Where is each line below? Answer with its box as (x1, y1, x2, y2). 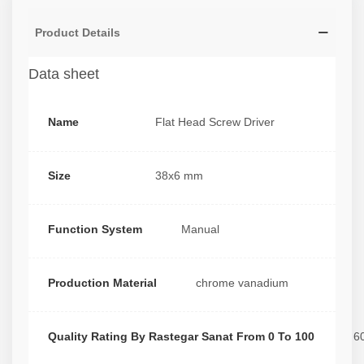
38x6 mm (155, 169, 204, 183)
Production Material (48, 275, 157, 289)
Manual (181, 222, 219, 236)
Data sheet (28, 65, 99, 82)
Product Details (35, 25, 120, 39)
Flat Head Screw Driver (155, 115, 275, 129)
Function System (48, 222, 142, 236)
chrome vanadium (196, 275, 288, 289)
